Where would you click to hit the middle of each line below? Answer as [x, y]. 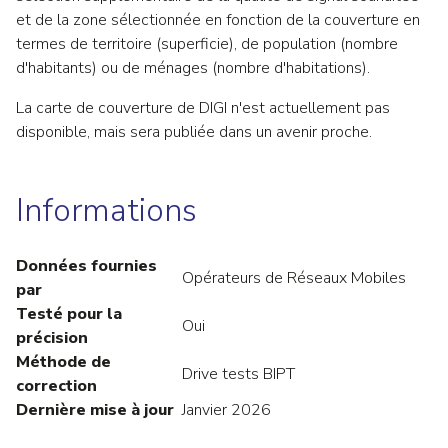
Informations [106, 210]
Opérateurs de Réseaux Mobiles [294, 278]
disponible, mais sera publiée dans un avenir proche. [194, 132]
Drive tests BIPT [239, 374]
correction [56, 386]
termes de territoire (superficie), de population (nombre [207, 44]
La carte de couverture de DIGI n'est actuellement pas [203, 108]
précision [52, 338]
